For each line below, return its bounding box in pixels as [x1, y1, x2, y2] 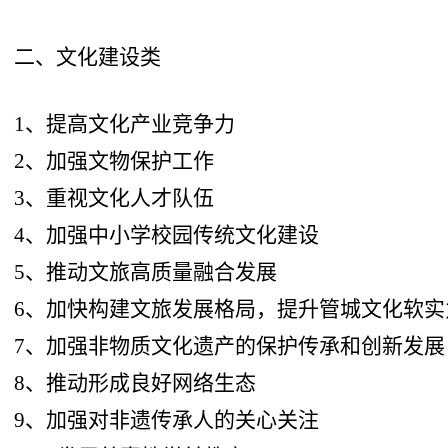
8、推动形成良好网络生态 [14, 370, 257, 395]
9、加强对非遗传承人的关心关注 [14, 407, 320, 432]
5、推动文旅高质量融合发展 [14, 259, 278, 284]
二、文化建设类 [14, 44, 162, 69]
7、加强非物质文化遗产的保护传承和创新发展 [14, 333, 446, 358]
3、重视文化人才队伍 [14, 185, 215, 210]
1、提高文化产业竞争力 [14, 111, 236, 136]
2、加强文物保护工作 [14, 148, 215, 173]
